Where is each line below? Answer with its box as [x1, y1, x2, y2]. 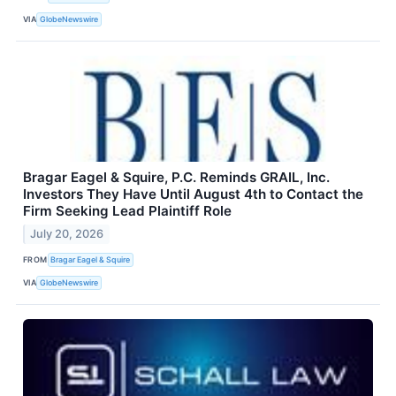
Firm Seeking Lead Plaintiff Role [23, 202, 232, 219]
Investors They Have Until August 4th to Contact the [23, 185, 363, 202]
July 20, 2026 [30, 226, 104, 240]
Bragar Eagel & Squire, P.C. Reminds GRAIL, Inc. [23, 168, 330, 186]
